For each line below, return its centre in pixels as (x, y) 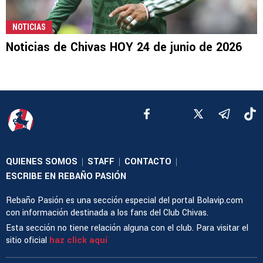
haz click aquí (78, 240)
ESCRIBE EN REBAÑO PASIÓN (66, 176)
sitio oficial (28, 240)
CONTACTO (148, 161)
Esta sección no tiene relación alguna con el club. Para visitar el (127, 228)
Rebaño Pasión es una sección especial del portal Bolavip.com (124, 200)
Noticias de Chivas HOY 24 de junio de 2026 (124, 47)
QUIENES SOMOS (42, 161)
